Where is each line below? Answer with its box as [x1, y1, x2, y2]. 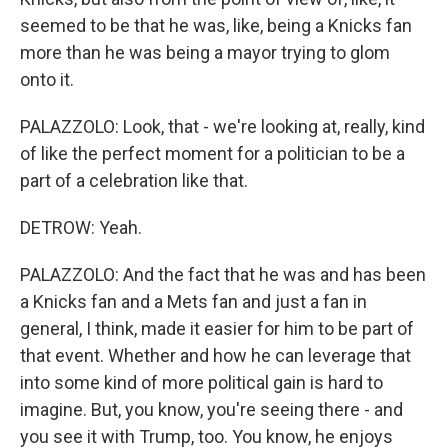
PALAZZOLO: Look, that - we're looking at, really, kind [20, 116, 425, 137]
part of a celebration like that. [20, 170, 248, 191]
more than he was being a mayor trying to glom [20, 42, 390, 63]
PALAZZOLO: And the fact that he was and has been [20, 264, 426, 285]
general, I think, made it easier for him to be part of [20, 318, 414, 339]
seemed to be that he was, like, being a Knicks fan [20, 15, 412, 36]
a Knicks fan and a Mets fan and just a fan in [20, 291, 367, 312]
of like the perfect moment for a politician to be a [20, 143, 405, 164]
